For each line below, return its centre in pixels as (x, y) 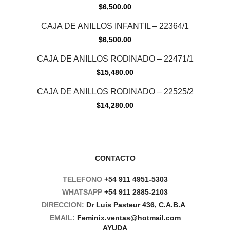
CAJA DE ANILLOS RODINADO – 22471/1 (115, 59)
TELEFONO (83, 179)
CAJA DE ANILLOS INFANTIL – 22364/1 (115, 26)
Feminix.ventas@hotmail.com (129, 218)
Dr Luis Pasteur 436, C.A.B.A (137, 205)
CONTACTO (115, 158)
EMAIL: (63, 218)
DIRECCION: (64, 205)
